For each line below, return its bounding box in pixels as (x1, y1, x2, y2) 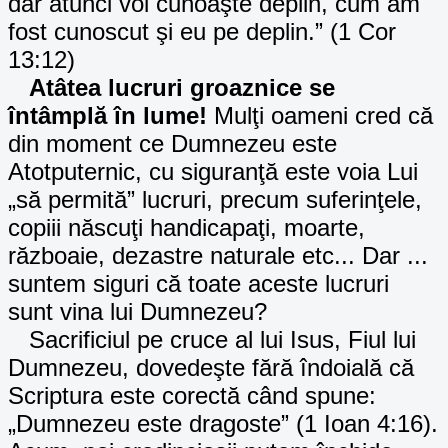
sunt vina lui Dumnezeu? (8, 297, 267, 325)
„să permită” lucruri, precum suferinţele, (8, 185, 422, 213)
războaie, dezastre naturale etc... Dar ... (8, 241, 428, 269)
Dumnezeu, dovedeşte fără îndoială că (8, 353, 414, 381)
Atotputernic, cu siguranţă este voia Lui (8, 157, 418, 185)
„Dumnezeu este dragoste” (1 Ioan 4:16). (8, 409, 438, 437)
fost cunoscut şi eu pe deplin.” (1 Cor (8, 17, 396, 45)
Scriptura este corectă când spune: (8, 381, 376, 409)
